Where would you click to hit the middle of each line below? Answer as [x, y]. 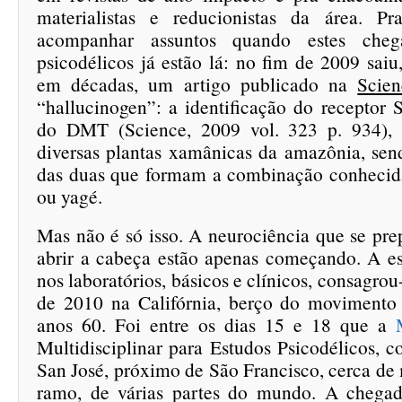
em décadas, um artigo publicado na [197, 84]
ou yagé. [70, 196]
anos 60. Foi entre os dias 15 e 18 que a [216, 324]
